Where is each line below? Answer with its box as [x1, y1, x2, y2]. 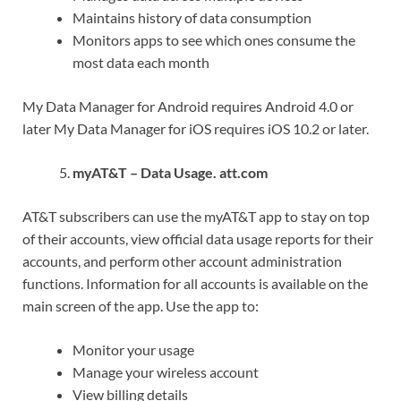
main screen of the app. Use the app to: [22, 296, 259, 314]
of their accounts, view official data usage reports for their [22, 229, 373, 247]
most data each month [73, 53, 209, 71]
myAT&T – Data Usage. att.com [73, 163, 268, 181]
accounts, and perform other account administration [22, 252, 342, 269]
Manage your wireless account [73, 363, 259, 380]
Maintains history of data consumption [73, 8, 311, 26]
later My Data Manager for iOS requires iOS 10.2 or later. [22, 119, 369, 137]
